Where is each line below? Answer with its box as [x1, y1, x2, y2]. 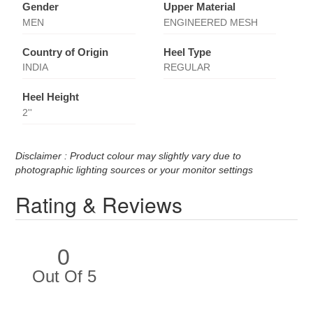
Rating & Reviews [15, 189, 183, 219]
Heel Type [163, 45, 211, 58]
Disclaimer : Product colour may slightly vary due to [15, 150, 242, 161]
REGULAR [163, 61, 210, 73]
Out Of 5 [31, 266, 96, 286]
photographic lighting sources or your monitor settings [15, 163, 254, 175]
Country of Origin [22, 45, 109, 58]
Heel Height [22, 91, 80, 103]
